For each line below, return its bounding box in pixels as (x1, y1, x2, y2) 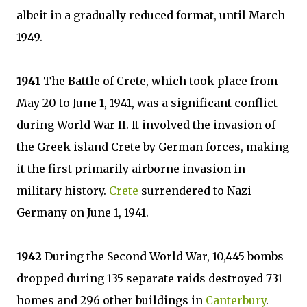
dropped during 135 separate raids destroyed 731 (16, 271, 282, 285)
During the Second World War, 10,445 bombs (45, 249, 284, 263)
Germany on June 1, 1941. (16, 206, 149, 219)
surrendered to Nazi (138, 184, 251, 197)
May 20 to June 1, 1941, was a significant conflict (16, 96, 278, 110)
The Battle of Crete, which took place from (43, 74, 278, 88)
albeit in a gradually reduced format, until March (16, 8, 285, 22)
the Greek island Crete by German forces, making (16, 140, 289, 153)
